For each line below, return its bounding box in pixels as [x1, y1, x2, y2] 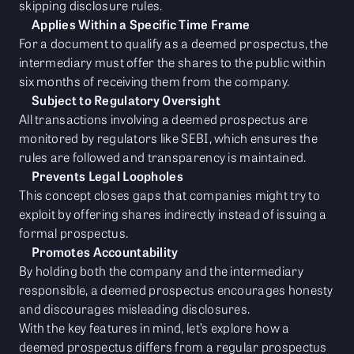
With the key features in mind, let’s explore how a [19, 318, 290, 337]
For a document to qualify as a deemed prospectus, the [19, 34, 329, 53]
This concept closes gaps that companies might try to [19, 186, 320, 205]
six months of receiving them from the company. [19, 72, 290, 91]
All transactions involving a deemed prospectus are [19, 110, 308, 129]
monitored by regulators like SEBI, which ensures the [19, 129, 318, 148]
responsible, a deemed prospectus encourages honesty [19, 281, 333, 299]
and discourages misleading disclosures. [19, 299, 250, 318]
